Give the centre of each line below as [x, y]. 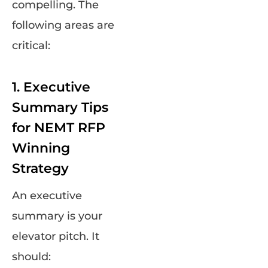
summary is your [57, 216]
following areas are [63, 25]
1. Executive [51, 87]
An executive [47, 196]
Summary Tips [60, 108]
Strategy [40, 169]
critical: [31, 46]
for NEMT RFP [59, 128]
